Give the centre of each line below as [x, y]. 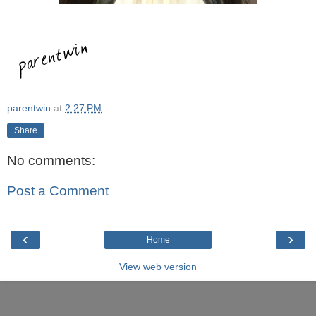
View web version [158, 266]
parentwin [29, 108]
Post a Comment [58, 191]
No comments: [51, 160]
